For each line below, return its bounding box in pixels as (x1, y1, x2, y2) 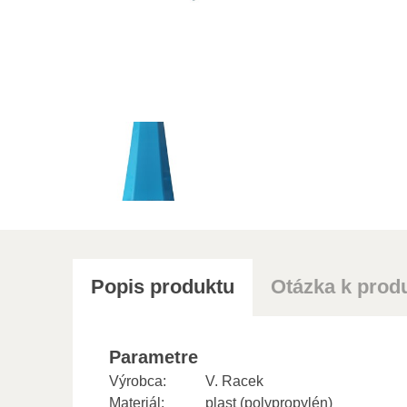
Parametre (108, 346, 198, 367)
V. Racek (204, 372, 263, 389)
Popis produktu (90, 274, 234, 298)
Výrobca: (108, 372, 166, 389)
